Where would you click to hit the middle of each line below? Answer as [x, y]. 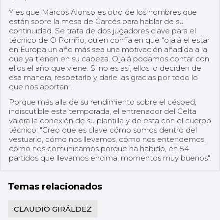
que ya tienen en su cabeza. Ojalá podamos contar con [109, 58]
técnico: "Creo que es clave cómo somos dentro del [103, 130]
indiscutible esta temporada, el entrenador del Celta [103, 111]
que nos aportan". [40, 86]
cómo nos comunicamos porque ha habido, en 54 [99, 148]
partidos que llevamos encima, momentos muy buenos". [110, 158]
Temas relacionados [55, 186]
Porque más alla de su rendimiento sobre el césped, [103, 102]
